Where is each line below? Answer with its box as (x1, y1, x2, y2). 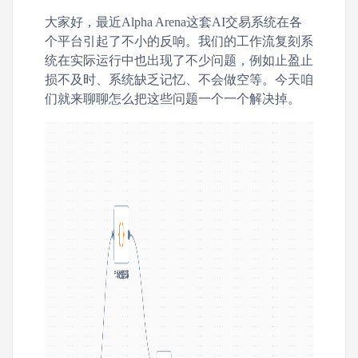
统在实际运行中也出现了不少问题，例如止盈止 (45, 54, 313, 67)
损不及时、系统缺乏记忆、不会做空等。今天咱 (45, 73, 313, 86)
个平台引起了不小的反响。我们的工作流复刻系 (45, 34, 313, 48)
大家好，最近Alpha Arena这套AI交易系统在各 (45, 15, 302, 29)
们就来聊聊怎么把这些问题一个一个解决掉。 (45, 92, 300, 105)
